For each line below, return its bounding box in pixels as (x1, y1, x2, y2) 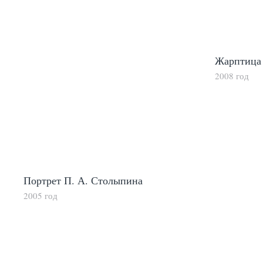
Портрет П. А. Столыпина (23, 173, 143, 188)
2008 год (215, 70, 249, 82)
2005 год (23, 190, 58, 202)
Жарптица (215, 53, 261, 68)
